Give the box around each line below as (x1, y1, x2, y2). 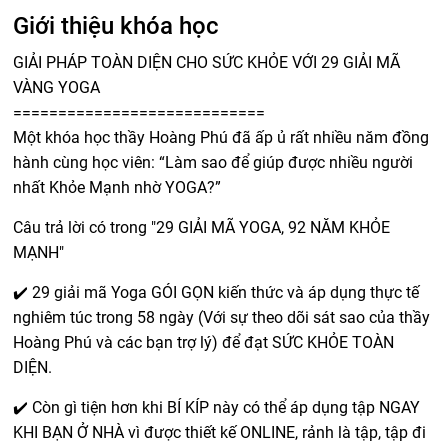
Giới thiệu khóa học (13, 12, 220, 40)
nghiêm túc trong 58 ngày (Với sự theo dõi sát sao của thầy (13, 308, 431, 327)
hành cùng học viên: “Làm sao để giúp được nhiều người (13, 153, 414, 172)
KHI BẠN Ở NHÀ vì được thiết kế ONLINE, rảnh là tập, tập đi (13, 423, 427, 442)
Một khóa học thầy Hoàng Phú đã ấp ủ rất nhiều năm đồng (13, 128, 430, 147)
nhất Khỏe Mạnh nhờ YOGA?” (13, 178, 226, 197)
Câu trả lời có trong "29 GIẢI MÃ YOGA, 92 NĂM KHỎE (13, 218, 391, 237)
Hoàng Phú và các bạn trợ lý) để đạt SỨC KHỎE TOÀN (13, 333, 395, 352)
